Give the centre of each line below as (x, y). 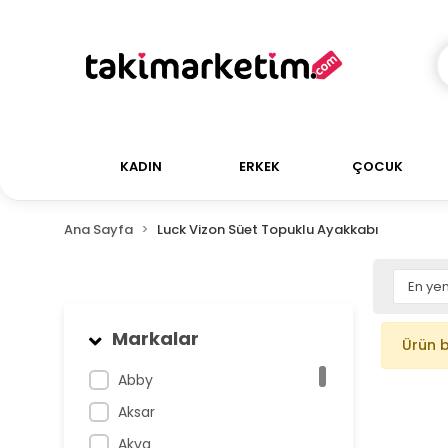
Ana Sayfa (98, 229)
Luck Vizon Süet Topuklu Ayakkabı (267, 229)
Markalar (155, 338)
